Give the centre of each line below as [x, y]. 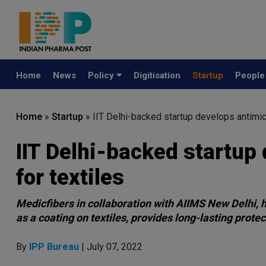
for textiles [70, 178]
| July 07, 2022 [112, 247]
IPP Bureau [55, 247]
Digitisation [157, 75]
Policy [102, 75]
